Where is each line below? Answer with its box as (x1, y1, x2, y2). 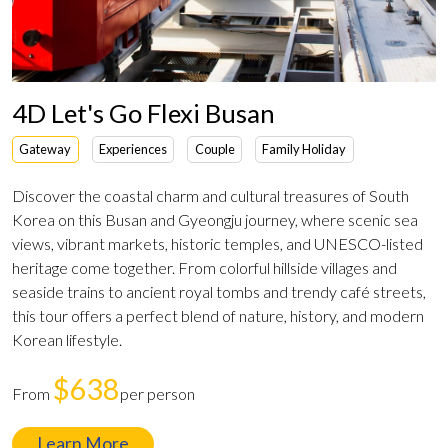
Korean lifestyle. (12, 329, 122, 349)
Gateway (19, 140, 72, 157)
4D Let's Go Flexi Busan (12, 97, 275, 128)
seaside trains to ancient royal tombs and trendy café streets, (12, 281, 426, 301)
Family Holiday (262, 140, 347, 157)
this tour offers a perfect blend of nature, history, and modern (12, 305, 424, 325)
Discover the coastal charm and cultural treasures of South (12, 185, 409, 205)
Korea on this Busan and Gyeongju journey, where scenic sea (12, 209, 418, 229)
